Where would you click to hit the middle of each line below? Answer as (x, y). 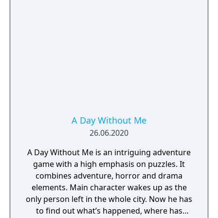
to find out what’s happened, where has (109, 211)
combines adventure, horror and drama (109, 176)
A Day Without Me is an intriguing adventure (109, 152)
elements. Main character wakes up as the (109, 187)
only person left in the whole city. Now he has (109, 199)
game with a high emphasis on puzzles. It (109, 164)
